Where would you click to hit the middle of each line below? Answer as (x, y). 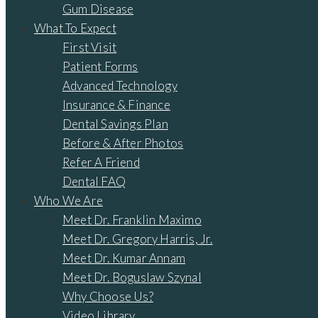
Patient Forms (100, 66)
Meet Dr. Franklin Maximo (132, 220)
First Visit (90, 47)
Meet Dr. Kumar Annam (124, 258)
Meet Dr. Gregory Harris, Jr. (138, 239)
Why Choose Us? (108, 296)
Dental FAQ (94, 181)
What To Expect (75, 28)
